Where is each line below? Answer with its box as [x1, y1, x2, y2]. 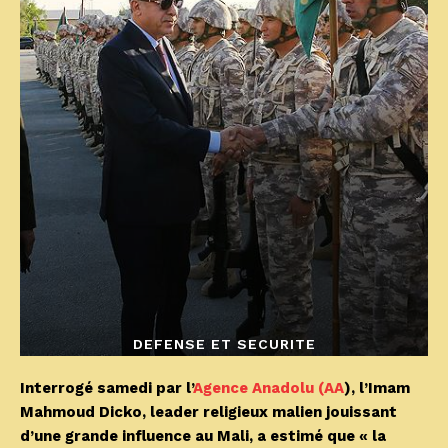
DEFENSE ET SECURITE [132, 336, 316, 353]
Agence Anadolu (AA [193, 379, 344, 398]
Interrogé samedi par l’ [20, 379, 193, 398]
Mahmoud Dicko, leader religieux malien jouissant [20, 403, 397, 422]
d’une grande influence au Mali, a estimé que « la [20, 427, 386, 446]
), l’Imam [344, 379, 410, 398]
